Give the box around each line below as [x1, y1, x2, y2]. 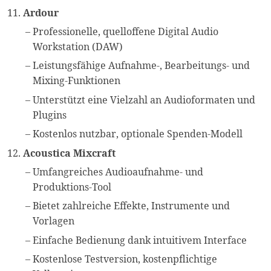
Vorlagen [33, 214, 75, 228]
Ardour [23, 5, 59, 19]
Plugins [33, 108, 67, 122]
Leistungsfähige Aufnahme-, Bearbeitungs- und [33, 59, 250, 73]
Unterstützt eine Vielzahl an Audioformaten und [33, 93, 256, 106]
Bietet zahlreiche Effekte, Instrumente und [33, 199, 230, 213]
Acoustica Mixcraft [23, 146, 116, 160]
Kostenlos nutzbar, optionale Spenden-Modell [33, 127, 243, 141]
